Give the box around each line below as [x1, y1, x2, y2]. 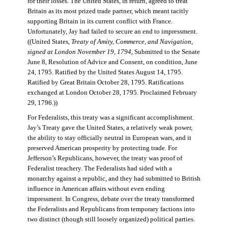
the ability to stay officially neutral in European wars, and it [27, 134, 191, 142]
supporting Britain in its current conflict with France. [27, 18, 173, 25]
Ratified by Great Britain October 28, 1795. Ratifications [27, 79, 184, 87]
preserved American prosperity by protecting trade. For [27, 145, 177, 152]
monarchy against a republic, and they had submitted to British [27, 175, 201, 183]
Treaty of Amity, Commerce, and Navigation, [71, 38, 193, 46]
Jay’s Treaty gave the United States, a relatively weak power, [27, 124, 192, 132]
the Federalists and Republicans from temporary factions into [27, 206, 195, 213]
